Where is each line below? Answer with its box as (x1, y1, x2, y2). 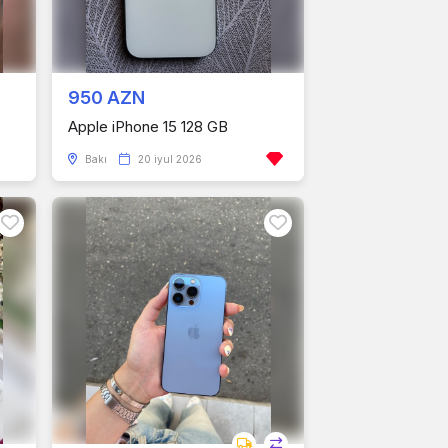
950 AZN (68, 87, 145, 108)
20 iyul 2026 (138, 153, 202, 165)
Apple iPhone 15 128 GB (68, 117, 228, 136)
